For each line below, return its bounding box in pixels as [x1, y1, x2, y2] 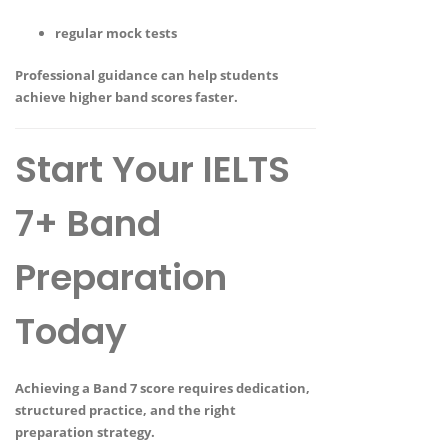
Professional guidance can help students [15, 66, 278, 85]
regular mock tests [55, 24, 177, 43]
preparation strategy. [15, 422, 155, 441]
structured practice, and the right [15, 400, 236, 419]
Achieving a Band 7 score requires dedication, [15, 378, 310, 397]
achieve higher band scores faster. [15, 88, 238, 107]
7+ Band [15, 198, 161, 250]
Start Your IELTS [15, 144, 290, 196]
